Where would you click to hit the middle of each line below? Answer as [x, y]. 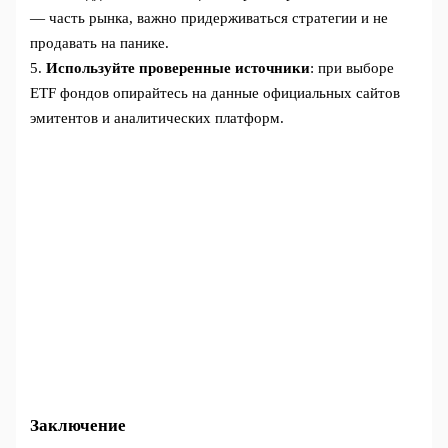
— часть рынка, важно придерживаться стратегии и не [209, 18]
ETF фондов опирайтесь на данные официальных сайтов [215, 93]
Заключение [78, 425]
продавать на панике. [100, 43]
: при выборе [352, 68]
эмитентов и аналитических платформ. [157, 118]
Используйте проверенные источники [178, 68]
